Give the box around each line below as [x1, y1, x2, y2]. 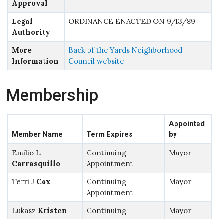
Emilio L [11, 148, 41, 157]
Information [11, 56, 59, 66]
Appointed [168, 119, 205, 128]
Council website [68, 56, 124, 66]
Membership [6, 85, 98, 105]
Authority [11, 27, 50, 37]
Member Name [11, 130, 63, 139]
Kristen [37, 205, 67, 215]
